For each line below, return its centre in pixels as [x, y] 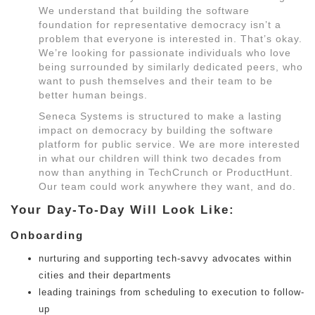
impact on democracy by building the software [156, 130]
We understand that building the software [144, 11]
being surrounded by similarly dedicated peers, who [171, 67]
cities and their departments [105, 275]
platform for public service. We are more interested [169, 144]
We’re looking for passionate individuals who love [165, 53]
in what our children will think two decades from [160, 158]
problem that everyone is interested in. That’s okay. [171, 39]
